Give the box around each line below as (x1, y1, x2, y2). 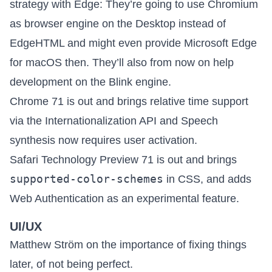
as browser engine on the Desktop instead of (10, 17, 226, 30)
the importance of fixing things (101, 238, 246, 251)
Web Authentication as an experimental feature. (10, 192, 239, 205)
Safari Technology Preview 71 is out (10, 153, 183, 166)
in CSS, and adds (163, 172, 251, 185)
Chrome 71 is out (10, 95, 93, 107)
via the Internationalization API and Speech (10, 114, 218, 127)
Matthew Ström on (10, 238, 101, 251)
